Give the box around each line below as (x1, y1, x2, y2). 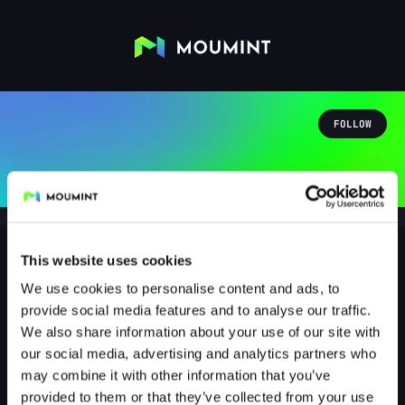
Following (219, 354, 292, 373)
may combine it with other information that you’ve (21, 367, 331, 383)
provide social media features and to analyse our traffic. (21, 302, 372, 318)
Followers (129, 354, 202, 373)
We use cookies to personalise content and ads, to (21, 280, 340, 297)
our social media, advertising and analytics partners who (21, 345, 376, 362)
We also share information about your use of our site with (21, 324, 381, 340)
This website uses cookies (21, 252, 193, 268)
